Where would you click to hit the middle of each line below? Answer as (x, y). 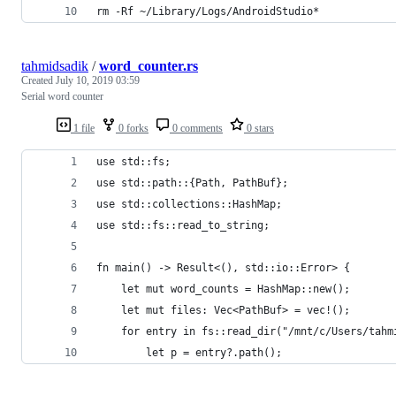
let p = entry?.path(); (189, 352)
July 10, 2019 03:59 (98, 80)
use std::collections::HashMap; (189, 204)
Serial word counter (62, 96)
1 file (83, 128)
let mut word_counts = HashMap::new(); (223, 289)
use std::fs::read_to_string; (183, 225)
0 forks (132, 128)
